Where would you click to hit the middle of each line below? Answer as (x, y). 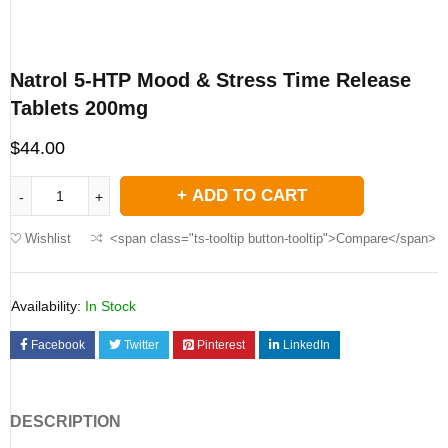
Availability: (46, 306)
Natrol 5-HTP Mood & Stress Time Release (210, 80)
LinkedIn (306, 345)
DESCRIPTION (65, 422)
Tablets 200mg (79, 108)
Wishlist (48, 239)
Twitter (141, 345)
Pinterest (221, 345)
